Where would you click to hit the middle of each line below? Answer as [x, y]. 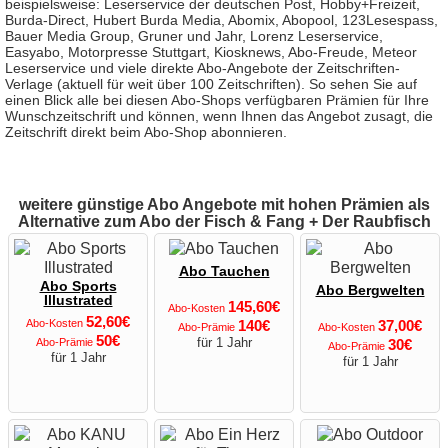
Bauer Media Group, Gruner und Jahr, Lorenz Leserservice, [194, 37]
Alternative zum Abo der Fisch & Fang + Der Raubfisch [224, 222]
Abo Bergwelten [370, 291]
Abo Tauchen [224, 272]
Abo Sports [78, 287]
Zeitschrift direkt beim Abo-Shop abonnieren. [146, 133]
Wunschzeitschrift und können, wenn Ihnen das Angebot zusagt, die [219, 117]
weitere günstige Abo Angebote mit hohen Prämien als [224, 205]
